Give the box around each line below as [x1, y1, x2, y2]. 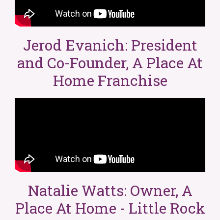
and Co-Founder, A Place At [17, 53, 203, 72]
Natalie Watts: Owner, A [27, 180, 192, 200]
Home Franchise [53, 70, 167, 90]
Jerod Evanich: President [23, 35, 197, 55]
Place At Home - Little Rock [15, 198, 205, 218]
